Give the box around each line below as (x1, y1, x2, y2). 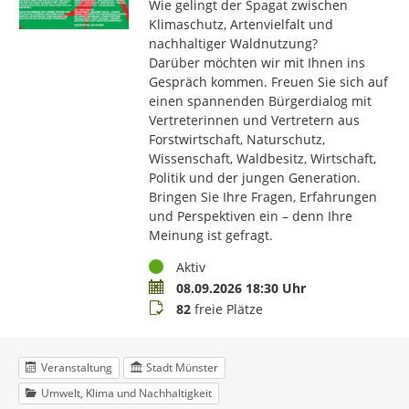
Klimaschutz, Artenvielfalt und (148, 16, 333, 34)
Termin (147, 278, 192, 297)
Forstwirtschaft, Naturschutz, (148, 131, 325, 149)
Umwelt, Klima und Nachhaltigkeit (40, 385, 212, 402)
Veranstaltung (40, 360, 112, 376)
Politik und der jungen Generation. (148, 169, 361, 187)
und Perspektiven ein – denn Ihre (148, 207, 352, 225)
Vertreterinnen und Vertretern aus (148, 111, 360, 130)
